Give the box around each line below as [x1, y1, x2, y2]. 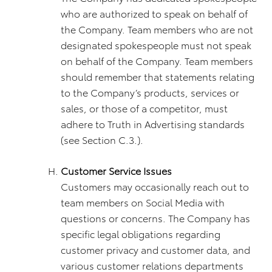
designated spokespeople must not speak [61, 38, 251, 52]
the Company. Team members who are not [61, 22, 253, 36]
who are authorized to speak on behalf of [61, 6, 248, 20]
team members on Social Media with [61, 195, 225, 209]
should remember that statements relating [61, 69, 254, 83]
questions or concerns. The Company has [61, 211, 250, 225]
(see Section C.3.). [61, 132, 143, 146]
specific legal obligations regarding [61, 226, 220, 240]
